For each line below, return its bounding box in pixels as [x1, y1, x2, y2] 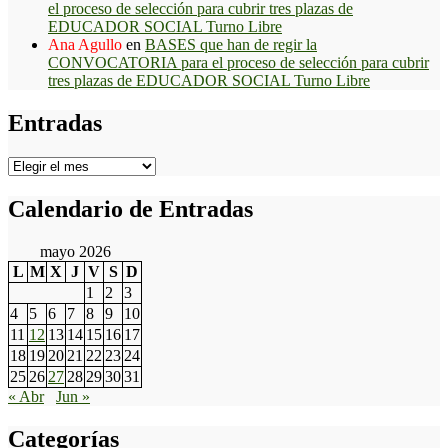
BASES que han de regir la [145, 36, 317, 54]
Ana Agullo [48, 36, 122, 54]
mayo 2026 [39, 242, 111, 260]
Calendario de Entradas [8, 195, 253, 222]
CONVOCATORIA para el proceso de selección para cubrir [48, 54, 429, 72]
